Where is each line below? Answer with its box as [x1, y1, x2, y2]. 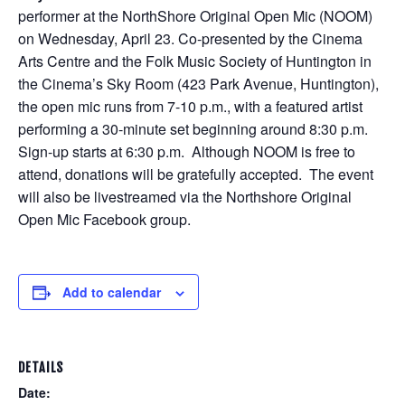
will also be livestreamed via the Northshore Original [18, 186, 352, 207]
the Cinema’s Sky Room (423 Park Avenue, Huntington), [18, 73, 379, 94]
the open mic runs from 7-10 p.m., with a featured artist [18, 96, 363, 117]
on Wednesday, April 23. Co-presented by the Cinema [18, 28, 363, 49]
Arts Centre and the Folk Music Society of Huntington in [18, 51, 372, 71]
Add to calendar [62, 283, 161, 301]
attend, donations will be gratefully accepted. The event [18, 164, 373, 184]
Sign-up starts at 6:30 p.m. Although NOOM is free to [18, 141, 355, 162]
